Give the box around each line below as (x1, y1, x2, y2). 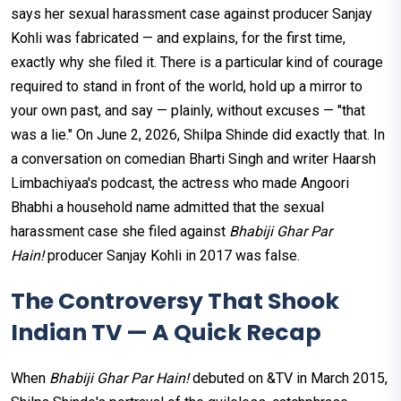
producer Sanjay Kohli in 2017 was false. (44, 247, 300, 265)
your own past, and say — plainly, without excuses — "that (11, 102, 365, 120)
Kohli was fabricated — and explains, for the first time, (11, 30, 346, 47)
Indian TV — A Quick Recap (11, 317, 321, 349)
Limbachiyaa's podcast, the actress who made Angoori (11, 175, 349, 192)
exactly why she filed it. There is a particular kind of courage (11, 54, 383, 72)
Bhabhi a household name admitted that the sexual (11, 199, 324, 217)
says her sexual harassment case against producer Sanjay (11, 5, 372, 23)
